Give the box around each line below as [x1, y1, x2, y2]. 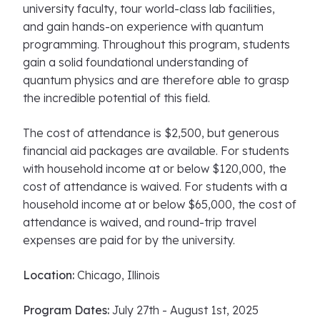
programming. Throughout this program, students [23, 37, 290, 51]
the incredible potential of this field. [23, 91, 213, 105]
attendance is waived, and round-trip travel [23, 215, 256, 229]
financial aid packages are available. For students [23, 144, 289, 158]
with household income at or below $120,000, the [23, 161, 286, 176]
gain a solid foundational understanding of [23, 55, 249, 69]
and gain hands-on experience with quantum [23, 19, 264, 34]
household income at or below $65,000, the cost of [23, 197, 296, 211]
